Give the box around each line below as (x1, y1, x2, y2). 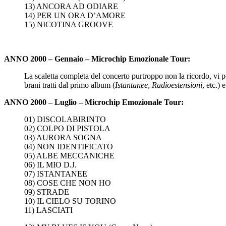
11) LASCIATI (24, 205, 73, 214)
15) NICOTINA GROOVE (24, 20, 113, 29)
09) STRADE (24, 187, 69, 196)
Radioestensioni (152, 80, 202, 89)
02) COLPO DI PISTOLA (24, 124, 110, 133)
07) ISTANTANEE (24, 169, 87, 178)
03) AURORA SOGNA (24, 133, 102, 142)
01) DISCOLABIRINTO (24, 115, 106, 124)
